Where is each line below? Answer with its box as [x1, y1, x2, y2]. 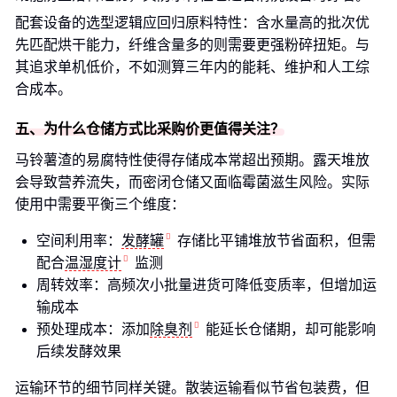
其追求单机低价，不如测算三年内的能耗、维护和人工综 [15, 59, 370, 74]
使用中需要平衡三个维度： [15, 197, 185, 212]
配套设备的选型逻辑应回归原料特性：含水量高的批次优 [15, 15, 370, 30]
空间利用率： [36, 233, 121, 248]
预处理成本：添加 [36, 322, 150, 337]
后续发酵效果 [36, 344, 121, 359]
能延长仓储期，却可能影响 [206, 322, 376, 337]
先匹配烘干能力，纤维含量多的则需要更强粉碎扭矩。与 [15, 37, 370, 52]
